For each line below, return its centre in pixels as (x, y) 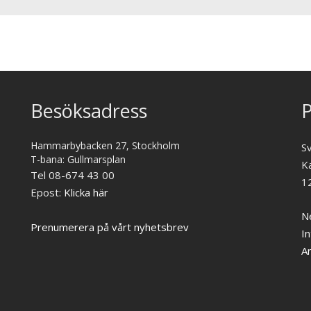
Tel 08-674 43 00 (73, 175)
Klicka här (86, 192)
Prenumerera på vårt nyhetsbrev (110, 227)
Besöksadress (89, 110)
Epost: (47, 192)
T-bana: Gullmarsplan (78, 159)
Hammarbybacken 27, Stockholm (105, 145)
